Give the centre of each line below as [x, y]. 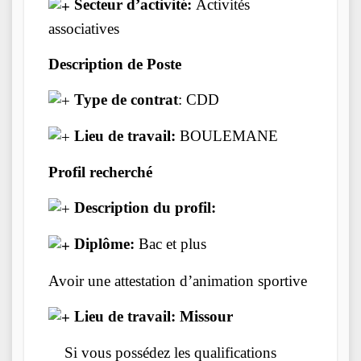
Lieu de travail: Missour [151, 316]
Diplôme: [104, 244]
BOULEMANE [227, 135]
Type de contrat [126, 99]
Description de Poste [115, 64]
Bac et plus [172, 244]
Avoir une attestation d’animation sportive [178, 280]
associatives [84, 28]
